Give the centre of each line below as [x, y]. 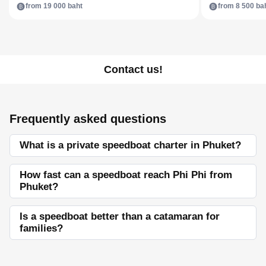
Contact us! [133, 69]
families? [41, 228]
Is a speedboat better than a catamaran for [120, 216]
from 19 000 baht [54, 6]
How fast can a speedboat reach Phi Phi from [126, 175]
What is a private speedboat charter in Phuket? [130, 145]
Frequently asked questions [88, 119]
